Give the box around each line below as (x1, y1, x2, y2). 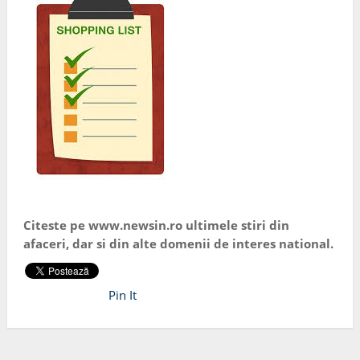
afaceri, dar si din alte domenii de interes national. (22, 235, 333, 252)
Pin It (108, 287, 137, 304)
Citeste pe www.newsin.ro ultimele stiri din (22, 217, 289, 234)
